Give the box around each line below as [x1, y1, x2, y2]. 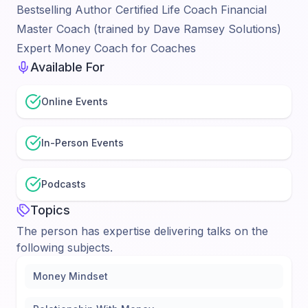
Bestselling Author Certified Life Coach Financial [16, 3, 267, 16]
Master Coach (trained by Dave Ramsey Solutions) [16, 22, 281, 36]
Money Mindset [33, 270, 108, 282]
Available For [30, 60, 104, 74]
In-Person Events [41, 137, 124, 148]
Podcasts [41, 178, 86, 190]
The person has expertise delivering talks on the [16, 224, 268, 238]
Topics [30, 203, 70, 217]
